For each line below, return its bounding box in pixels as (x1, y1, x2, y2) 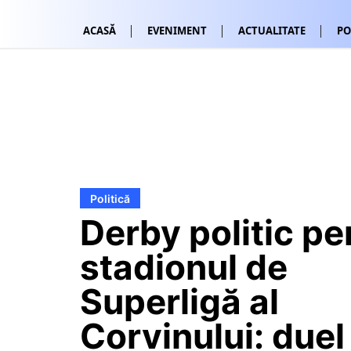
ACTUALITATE (238, 23, 306, 38)
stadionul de (80, 245, 288, 288)
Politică (90, 191, 130, 205)
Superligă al (80, 280, 279, 323)
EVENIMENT (147, 23, 207, 38)
